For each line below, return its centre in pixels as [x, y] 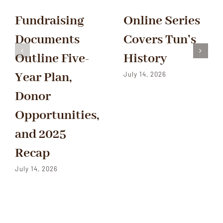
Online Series [162, 21]
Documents [47, 40]
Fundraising [49, 21]
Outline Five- [52, 58]
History [145, 58]
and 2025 [40, 134]
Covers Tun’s [160, 40]
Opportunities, [57, 115]
